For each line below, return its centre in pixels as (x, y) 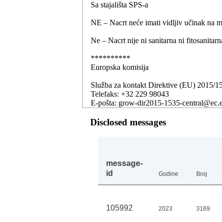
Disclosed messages (128, 122)
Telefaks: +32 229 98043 (130, 94)
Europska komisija (120, 67)
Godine (168, 174)
